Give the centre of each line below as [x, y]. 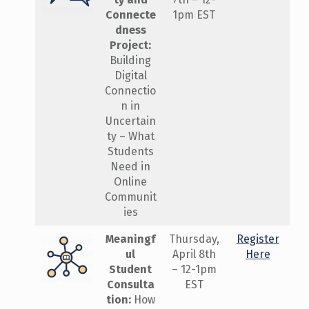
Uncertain [130, 121]
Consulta [130, 285]
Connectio [131, 91]
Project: [131, 46]
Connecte [130, 15]
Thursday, [194, 239]
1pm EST [194, 15]
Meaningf [131, 239]
